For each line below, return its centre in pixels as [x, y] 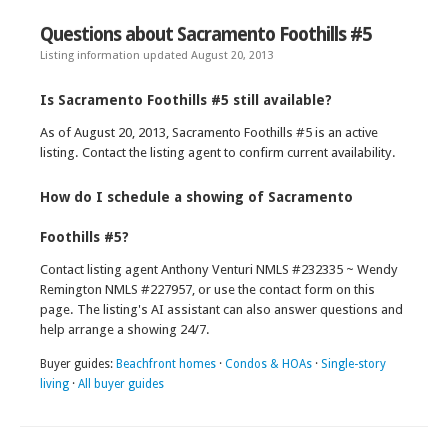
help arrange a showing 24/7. [125, 329]
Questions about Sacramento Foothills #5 [205, 34]
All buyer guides [121, 384]
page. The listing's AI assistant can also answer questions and [221, 309]
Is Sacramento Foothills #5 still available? [186, 100]
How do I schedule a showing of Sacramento [196, 197]
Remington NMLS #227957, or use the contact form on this [207, 289]
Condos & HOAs [268, 364]
